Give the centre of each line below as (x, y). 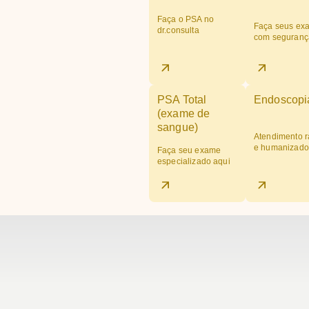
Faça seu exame (189, 150)
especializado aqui (194, 161)
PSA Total (182, 100)
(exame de (184, 113)
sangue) (178, 127)
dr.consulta (178, 30)
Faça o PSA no (186, 19)
